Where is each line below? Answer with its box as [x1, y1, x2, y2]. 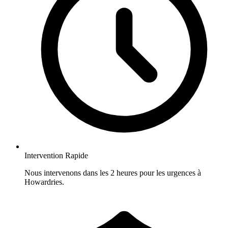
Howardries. [24, 178, 64, 187]
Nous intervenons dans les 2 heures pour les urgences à [24, 168, 201, 178]
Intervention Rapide [24, 151, 88, 160]
